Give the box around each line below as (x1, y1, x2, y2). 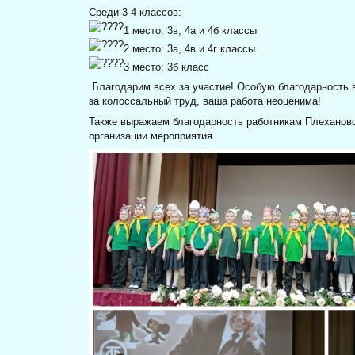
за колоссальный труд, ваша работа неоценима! (89, 95, 322, 108)
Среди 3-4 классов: (89, 6, 182, 18)
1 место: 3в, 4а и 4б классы (124, 25, 258, 36)
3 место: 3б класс (124, 61, 210, 73)
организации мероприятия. (89, 129, 216, 142)
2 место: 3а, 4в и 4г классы (124, 43, 256, 55)
